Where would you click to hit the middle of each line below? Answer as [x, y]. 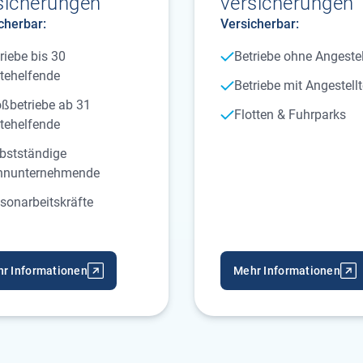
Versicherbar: [260, 24]
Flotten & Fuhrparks [290, 115]
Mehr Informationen [287, 271]
